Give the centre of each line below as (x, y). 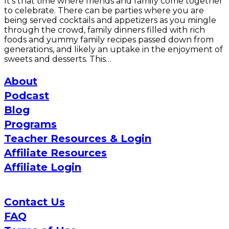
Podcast (27, 95)
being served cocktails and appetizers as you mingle (110, 20)
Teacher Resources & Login (78, 138)
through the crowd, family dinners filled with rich (105, 30)
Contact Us (35, 202)
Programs (30, 124)
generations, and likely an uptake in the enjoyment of (113, 49)
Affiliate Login (43, 167)
